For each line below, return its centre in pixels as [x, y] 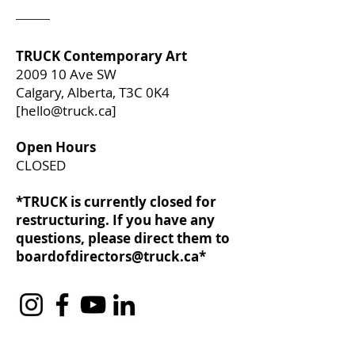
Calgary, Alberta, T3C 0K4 [93, 92]
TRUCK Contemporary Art [101, 56]
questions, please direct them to [123, 238]
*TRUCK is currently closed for [116, 202]
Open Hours [56, 147]
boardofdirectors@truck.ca [107, 256]
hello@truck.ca [66, 111]
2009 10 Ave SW [66, 74]
